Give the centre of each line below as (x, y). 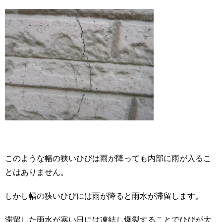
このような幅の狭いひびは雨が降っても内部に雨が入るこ (108, 159)
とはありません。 (37, 172)
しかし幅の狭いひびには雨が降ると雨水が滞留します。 (104, 196)
